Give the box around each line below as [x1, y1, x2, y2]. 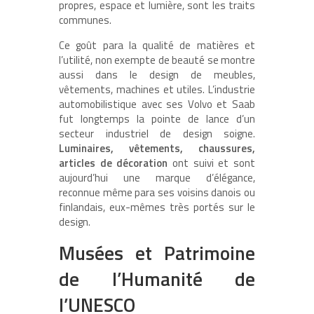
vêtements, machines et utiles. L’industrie [59, 81, 255, 98]
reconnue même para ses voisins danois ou [59, 184, 255, 201]
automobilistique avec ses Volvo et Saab [59, 96, 255, 113]
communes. [59, 12, 111, 29]
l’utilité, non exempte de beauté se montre [59, 52, 255, 69]
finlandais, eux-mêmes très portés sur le [59, 199, 255, 216]
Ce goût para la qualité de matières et [59, 37, 255, 54]
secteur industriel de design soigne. [59, 125, 255, 142]
